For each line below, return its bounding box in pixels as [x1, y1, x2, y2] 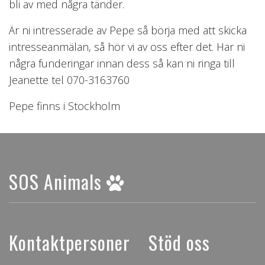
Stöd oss [148, 228, 210, 256]
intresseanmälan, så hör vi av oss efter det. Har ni [9, 39, 245, 54]
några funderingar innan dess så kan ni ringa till [9, 56, 235, 70]
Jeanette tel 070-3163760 [9, 72, 130, 87]
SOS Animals [9, 167, 106, 196]
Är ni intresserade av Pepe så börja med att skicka [9, 22, 247, 37]
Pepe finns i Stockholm [9, 98, 120, 113]
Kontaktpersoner [9, 228, 130, 256]
